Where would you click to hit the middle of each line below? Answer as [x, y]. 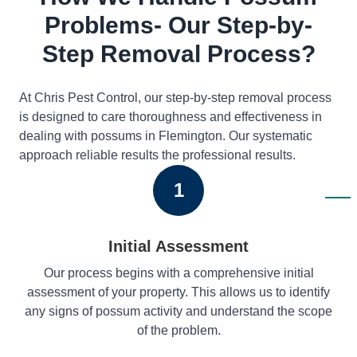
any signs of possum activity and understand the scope [178, 311]
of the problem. [178, 330]
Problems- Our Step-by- [178, 25]
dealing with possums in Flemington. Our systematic [166, 135]
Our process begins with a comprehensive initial [178, 273]
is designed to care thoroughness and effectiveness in [171, 116]
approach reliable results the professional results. [157, 155]
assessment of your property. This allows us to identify [178, 292]
